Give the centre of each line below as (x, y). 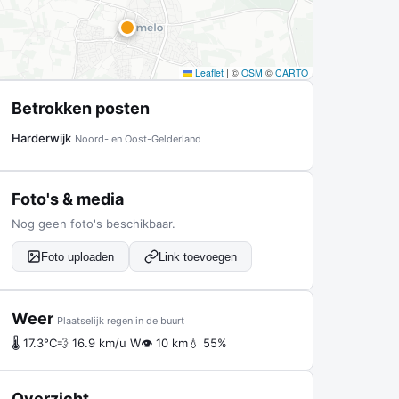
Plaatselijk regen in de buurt (121, 321)
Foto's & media (68, 199)
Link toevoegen (198, 256)
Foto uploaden (77, 256)
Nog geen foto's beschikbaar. (94, 224)
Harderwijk (41, 138)
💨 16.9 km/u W (99, 343)
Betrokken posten (81, 108)
